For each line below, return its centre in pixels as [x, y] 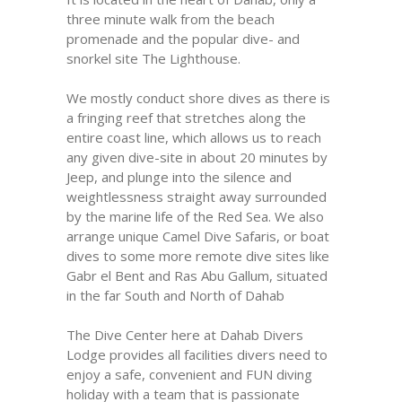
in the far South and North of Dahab [175, 295]
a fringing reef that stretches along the [186, 118]
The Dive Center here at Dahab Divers [185, 335]
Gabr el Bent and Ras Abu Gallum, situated [197, 275]
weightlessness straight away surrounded [197, 197]
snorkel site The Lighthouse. [153, 58]
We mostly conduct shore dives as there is [198, 98]
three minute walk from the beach [170, 19]
